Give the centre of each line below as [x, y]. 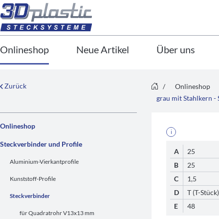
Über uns [176, 49]
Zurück [15, 86]
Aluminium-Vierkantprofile [44, 162]
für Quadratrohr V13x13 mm [57, 213]
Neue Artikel [103, 49]
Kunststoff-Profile [33, 179]
